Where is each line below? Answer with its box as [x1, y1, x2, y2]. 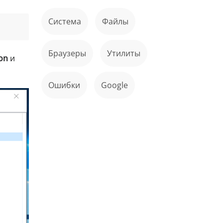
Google [107, 80, 128, 91]
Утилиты [112, 48, 140, 59]
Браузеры [53, 48, 86, 59]
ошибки [54, 80, 80, 91]
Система [53, 16, 81, 27]
